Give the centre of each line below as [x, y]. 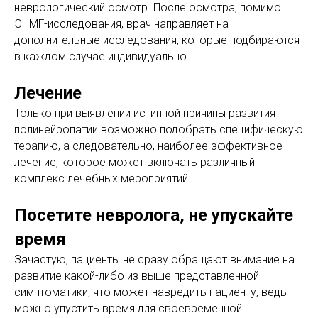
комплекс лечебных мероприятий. [103, 178]
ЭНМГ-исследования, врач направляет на [121, 23]
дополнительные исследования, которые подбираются [157, 40]
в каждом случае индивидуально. [102, 56]
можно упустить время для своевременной [128, 308]
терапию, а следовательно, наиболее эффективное [148, 146]
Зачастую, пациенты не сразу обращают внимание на [154, 259]
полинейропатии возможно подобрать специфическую [159, 129]
